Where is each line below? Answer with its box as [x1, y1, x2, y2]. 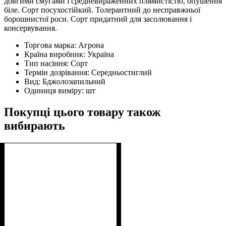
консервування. [4, 23, 57, 32]
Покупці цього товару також [4, 105, 160, 119]
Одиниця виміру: [24, 86, 86, 95]
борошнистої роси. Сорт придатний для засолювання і [4, 14, 192, 23]
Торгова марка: [24, 40, 78, 49]
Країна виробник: [24, 49, 87, 59]
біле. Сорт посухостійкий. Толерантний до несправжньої [4, 5, 200, 14]
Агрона [78, 40, 104, 49]
